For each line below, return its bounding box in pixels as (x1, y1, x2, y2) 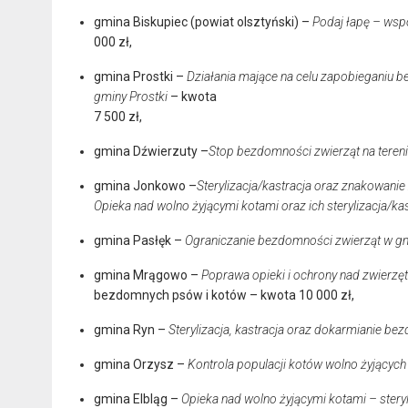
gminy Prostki (94, 88, 168, 104)
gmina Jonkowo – (94, 178, 197, 193)
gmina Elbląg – (94, 391, 181, 406)
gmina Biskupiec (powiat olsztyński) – (94, 14, 312, 29)
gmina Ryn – (94, 321, 168, 337)
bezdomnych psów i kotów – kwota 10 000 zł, (94, 287, 354, 302)
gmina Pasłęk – (94, 232, 185, 248)
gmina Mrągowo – (94, 267, 201, 282)
